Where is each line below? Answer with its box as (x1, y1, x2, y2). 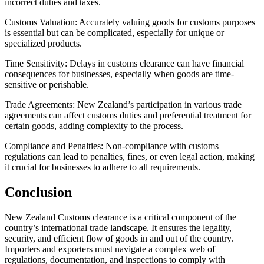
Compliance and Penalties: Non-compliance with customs (5, 141, 219, 151)
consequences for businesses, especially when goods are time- (5, 69, 234, 80)
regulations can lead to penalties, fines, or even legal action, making (5, 151, 255, 162)
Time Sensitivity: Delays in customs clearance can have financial (5, 58, 244, 69)
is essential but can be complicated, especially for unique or (5, 28, 224, 38)
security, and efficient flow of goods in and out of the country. (5, 233, 233, 243)
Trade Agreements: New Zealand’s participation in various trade (5, 100, 242, 110)
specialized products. (5, 38, 82, 49)
